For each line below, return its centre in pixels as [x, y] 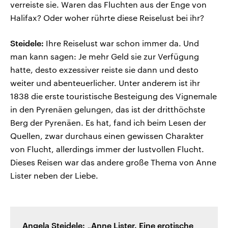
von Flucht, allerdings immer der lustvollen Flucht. [107, 149]
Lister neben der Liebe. [54, 176]
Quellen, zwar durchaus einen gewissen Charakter [107, 136]
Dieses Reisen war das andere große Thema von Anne [113, 162]
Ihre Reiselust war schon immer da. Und [121, 43]
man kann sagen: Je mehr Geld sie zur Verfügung [105, 56]
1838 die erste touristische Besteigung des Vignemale [113, 96]
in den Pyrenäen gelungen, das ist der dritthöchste [108, 109]
